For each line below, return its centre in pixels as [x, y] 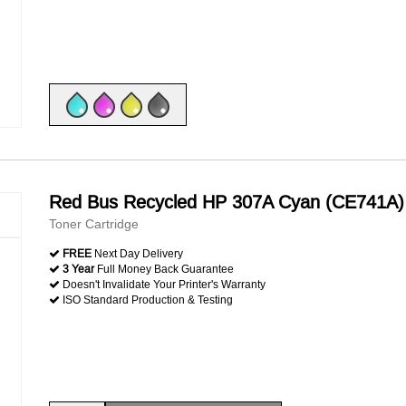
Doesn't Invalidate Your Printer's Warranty [163, 284]
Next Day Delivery [137, 253]
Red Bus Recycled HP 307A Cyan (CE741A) [227, 202]
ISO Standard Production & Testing [146, 300]
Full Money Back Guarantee [164, 269]
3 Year [78, 269]
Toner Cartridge [94, 224]
